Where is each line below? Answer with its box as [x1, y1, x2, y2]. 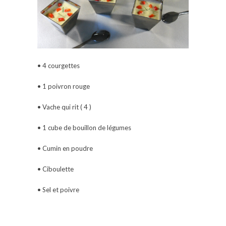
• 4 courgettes [37, 62, 80, 70]
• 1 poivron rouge [37, 82, 90, 91]
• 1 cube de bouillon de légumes [37, 124, 131, 132]
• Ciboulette [37, 165, 74, 174]
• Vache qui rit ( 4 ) [37, 103, 91, 111]
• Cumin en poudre [37, 144, 93, 153]
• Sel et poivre [37, 186, 79, 194]
